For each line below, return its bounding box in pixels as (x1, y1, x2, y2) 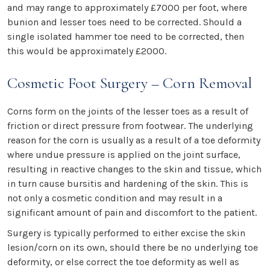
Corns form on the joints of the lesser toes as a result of (7, 105, 248, 118)
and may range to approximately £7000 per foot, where (7, 2, 247, 14)
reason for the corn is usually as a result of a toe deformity (7, 134, 260, 146)
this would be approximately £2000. (7, 45, 166, 57)
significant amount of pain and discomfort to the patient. (7, 207, 257, 219)
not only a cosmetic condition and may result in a (7, 192, 222, 204)
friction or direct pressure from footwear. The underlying (7, 120, 253, 132)
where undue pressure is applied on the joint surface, (7, 149, 240, 161)
